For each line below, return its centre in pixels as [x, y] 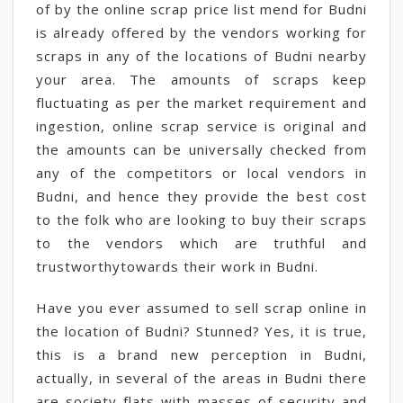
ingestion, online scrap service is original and [201, 126]
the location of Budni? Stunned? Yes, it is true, [201, 331]
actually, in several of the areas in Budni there [201, 378]
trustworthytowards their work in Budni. [177, 266]
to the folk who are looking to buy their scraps [201, 219]
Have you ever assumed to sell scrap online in [201, 308]
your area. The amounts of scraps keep [201, 79]
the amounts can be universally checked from [201, 149]
